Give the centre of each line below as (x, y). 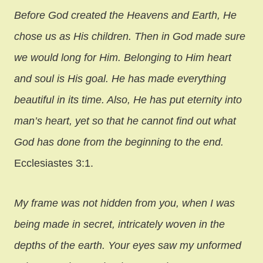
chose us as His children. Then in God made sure (130, 36)
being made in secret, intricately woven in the (119, 224)
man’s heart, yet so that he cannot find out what (125, 121)
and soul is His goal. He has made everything (120, 78)
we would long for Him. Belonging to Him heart (123, 57)
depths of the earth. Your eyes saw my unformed (128, 245)
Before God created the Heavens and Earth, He (125, 15)
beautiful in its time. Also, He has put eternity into (128, 100)
